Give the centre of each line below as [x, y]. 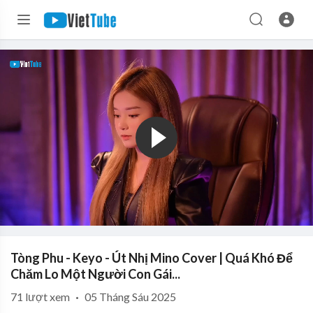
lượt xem [48, 297]
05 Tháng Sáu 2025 [130, 297]
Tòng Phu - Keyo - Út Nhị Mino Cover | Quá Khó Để [152, 258]
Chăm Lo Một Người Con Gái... [95, 274]
